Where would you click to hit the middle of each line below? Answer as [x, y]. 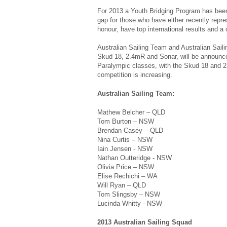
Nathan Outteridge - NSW [135, 158]
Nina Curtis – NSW [125, 139]
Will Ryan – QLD [122, 185]
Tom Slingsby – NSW [129, 194]
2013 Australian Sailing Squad [145, 222]
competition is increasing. [135, 74]
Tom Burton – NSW [126, 121]
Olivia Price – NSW [126, 167]
